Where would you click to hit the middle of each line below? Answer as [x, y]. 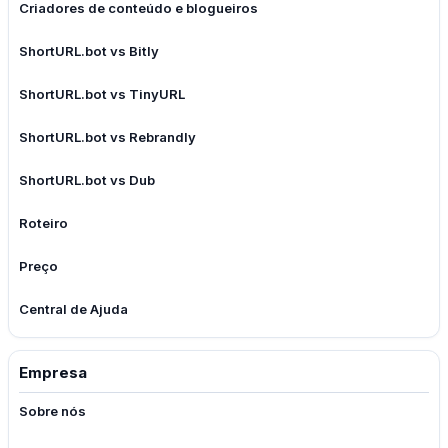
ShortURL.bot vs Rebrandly [107, 137]
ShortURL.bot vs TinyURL [102, 94]
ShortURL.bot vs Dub [87, 180]
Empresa [53, 373]
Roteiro [43, 223]
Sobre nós [52, 411]
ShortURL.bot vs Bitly [89, 51]
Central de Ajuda [73, 309]
